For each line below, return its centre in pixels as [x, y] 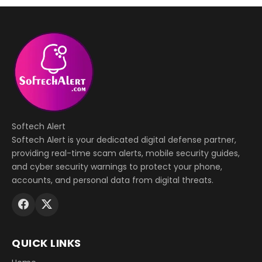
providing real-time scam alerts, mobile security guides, [126, 153]
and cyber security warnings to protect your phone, [117, 166]
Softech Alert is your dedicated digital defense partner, [124, 139]
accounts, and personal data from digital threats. [113, 180]
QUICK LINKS [46, 243]
